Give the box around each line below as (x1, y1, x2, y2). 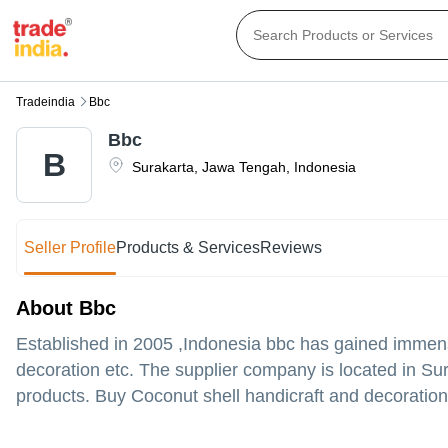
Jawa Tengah (202, 159, 286, 176)
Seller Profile (24, 239, 117, 257)
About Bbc (16, 297, 116, 320)
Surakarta (132, 159, 194, 176)
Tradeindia (16, 95, 75, 110)
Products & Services (116, 239, 261, 257)
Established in (16, 334, 133, 355)
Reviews (260, 239, 323, 257)
